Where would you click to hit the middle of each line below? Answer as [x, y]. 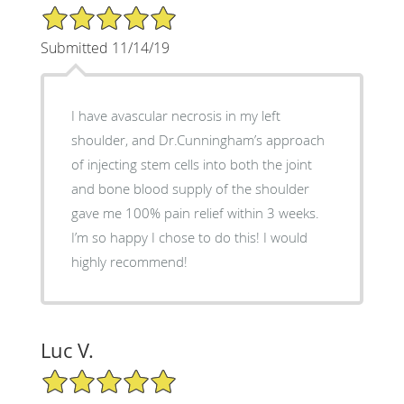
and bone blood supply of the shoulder [190, 189]
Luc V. [67, 351]
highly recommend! [129, 262]
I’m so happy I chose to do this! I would [189, 238]
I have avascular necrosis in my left [175, 116]
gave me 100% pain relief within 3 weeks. [195, 213]
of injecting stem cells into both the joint [191, 165]
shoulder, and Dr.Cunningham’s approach [197, 140]
